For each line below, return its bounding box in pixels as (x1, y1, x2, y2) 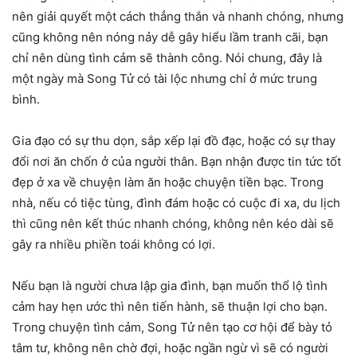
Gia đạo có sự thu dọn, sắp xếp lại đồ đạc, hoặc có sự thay (12, 133, 335, 149)
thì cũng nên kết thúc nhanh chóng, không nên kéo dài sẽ (12, 216, 334, 232)
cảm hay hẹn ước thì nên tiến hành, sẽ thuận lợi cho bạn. (12, 299, 328, 315)
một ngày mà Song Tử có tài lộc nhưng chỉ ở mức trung (12, 71, 317, 87)
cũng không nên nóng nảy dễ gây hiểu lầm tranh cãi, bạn (12, 29, 328, 45)
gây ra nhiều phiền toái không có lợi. (12, 237, 215, 253)
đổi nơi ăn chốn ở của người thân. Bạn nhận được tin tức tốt (12, 154, 341, 170)
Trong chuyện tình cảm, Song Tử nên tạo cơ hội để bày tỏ (12, 320, 332, 335)
